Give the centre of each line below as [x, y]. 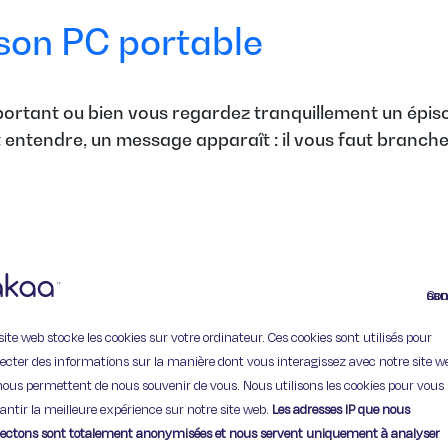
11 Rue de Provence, [219, 373]
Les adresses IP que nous [341, 409]
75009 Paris [219, 405]
